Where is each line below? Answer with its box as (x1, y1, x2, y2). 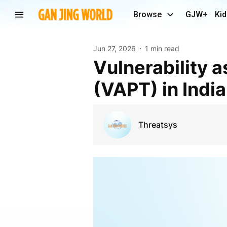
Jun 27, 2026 (93, 44, 136, 53)
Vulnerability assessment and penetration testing (93, 56, 107, 79)
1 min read (144, 44, 179, 53)
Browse (133, 10, 162, 19)
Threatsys (138, 119, 177, 130)
